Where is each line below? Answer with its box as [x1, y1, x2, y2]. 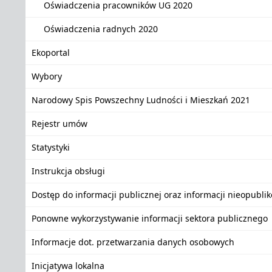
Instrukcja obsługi [32, 165, 105, 177]
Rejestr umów [32, 118, 87, 129]
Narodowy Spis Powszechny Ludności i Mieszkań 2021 [32, 94, 250, 106]
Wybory [32, 70, 62, 82]
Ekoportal [32, 47, 70, 58]
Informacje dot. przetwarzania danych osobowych [32, 236, 234, 248]
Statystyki [32, 141, 70, 153]
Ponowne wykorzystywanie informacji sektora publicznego [32, 212, 268, 224]
